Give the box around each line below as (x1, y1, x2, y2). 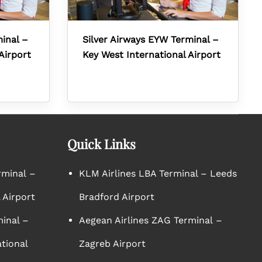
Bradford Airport (78, 191, 154, 202)
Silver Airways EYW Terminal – (82, 34, 219, 45)
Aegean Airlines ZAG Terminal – (78, 215, 222, 226)
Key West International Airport (82, 49, 220, 60)
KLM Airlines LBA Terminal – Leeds (78, 168, 237, 179)
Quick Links (67, 135, 136, 153)
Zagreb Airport (78, 238, 146, 249)
